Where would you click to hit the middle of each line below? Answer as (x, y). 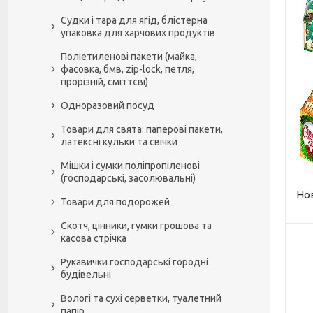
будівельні (86, 275)
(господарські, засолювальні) (128, 178)
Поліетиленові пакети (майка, (129, 57)
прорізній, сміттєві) (104, 82)
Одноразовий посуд (108, 105)
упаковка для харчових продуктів (138, 33)
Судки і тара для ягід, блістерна (134, 20)
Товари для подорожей (115, 202)
